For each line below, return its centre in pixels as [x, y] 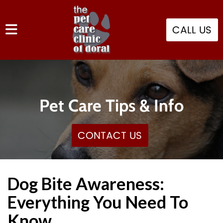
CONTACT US [110, 136]
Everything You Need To [98, 202]
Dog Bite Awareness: [86, 183]
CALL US [192, 31]
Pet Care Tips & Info [111, 106]
